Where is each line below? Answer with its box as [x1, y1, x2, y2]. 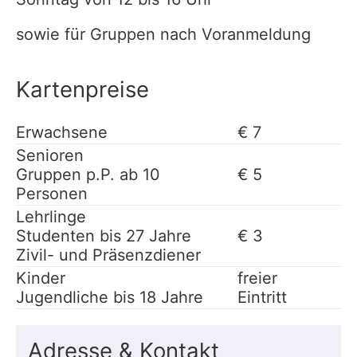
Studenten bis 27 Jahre [16, 226, 191, 245]
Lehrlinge [16, 206, 86, 226]
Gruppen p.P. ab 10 [16, 164, 160, 184]
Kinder [16, 268, 65, 288]
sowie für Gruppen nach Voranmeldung [16, 24, 311, 44]
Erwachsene [16, 122, 108, 142]
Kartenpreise [16, 75, 149, 103]
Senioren [16, 145, 84, 165]
